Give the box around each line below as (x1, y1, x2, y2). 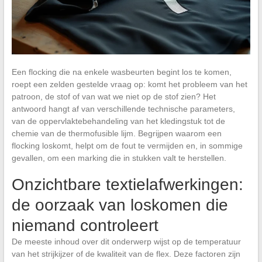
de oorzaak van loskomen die (11, 195, 228, 214)
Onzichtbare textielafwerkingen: (11, 175, 243, 194)
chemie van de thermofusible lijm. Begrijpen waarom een (11, 128, 222, 138)
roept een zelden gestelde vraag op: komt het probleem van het (11, 79, 247, 89)
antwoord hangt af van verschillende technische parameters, (11, 104, 235, 113)
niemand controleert (11, 216, 158, 235)
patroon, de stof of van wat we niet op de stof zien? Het (11, 91, 216, 101)
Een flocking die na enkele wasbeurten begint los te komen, (11, 67, 232, 77)
